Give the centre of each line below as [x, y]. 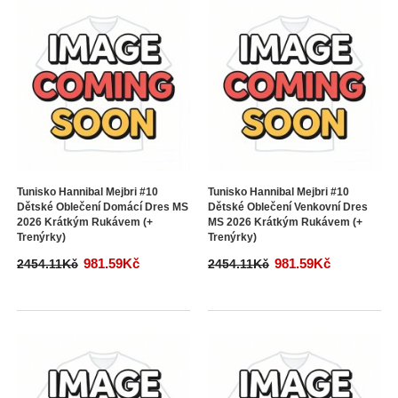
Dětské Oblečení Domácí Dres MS [103, 207]
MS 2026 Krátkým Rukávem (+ [285, 222]
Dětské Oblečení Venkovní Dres [288, 207]
